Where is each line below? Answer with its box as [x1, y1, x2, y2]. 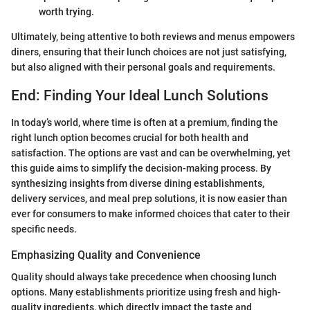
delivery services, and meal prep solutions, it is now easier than [11, 192, 287, 204]
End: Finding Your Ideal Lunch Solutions [11, 87, 268, 104]
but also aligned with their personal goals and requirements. [11, 62, 275, 73]
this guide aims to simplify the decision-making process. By [11, 162, 271, 174]
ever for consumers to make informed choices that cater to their [11, 208, 290, 219]
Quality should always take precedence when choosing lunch [11, 271, 277, 282]
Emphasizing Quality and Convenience [11, 248, 201, 262]
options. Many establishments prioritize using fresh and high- [11, 286, 281, 298]
